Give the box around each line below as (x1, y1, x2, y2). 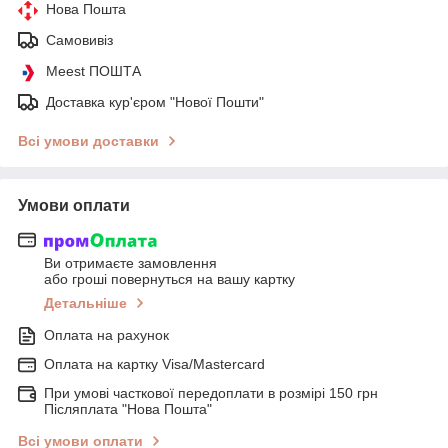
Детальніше (44, 295, 127, 312)
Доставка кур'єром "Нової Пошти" (46, 93, 264, 110)
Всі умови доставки (18, 132, 159, 149)
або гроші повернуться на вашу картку (44, 271, 295, 288)
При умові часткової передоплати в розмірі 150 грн (44, 385, 378, 402)
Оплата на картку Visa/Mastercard (44, 356, 265, 373)
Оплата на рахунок (44, 327, 169, 344)
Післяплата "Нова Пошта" (44, 401, 212, 418)
